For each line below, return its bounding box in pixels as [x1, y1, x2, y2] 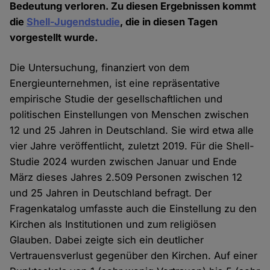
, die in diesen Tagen [120, 16, 218, 28]
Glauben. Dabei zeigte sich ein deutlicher [10, 234, 204, 246]
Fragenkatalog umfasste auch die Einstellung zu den [10, 202, 257, 215]
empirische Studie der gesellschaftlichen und [10, 93, 223, 105]
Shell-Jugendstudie [27, 16, 121, 28]
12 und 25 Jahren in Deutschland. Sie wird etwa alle [10, 124, 254, 137]
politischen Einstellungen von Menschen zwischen [10, 108, 250, 121]
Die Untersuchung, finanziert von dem [10, 61, 190, 74]
